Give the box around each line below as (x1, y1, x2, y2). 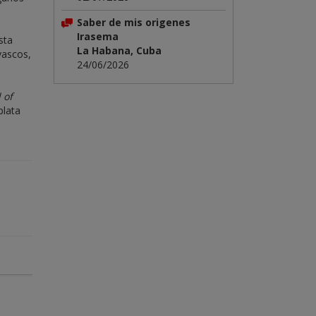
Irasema (77, 30, 119, 43)
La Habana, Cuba (77, 44, 162, 57)
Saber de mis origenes (77, 16, 190, 29)
